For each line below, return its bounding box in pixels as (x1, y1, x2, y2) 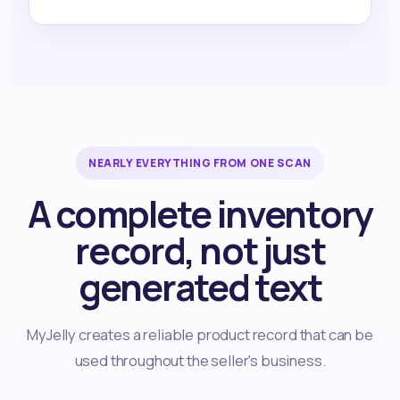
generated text (78, 262, 322, 312)
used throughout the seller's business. (74, 350, 326, 371)
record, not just (75, 226, 325, 276)
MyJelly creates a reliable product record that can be (27, 324, 373, 346)
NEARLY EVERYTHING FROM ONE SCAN (88, 155, 312, 171)
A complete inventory (27, 189, 373, 239)
